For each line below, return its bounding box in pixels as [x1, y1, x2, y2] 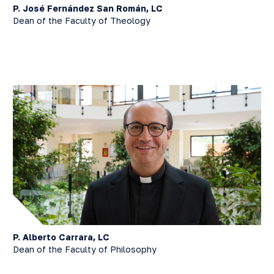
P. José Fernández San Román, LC [13, 3, 163, 14]
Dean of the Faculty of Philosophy [13, 243, 157, 254]
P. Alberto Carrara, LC [13, 231, 109, 242]
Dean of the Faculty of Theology [13, 15, 150, 26]
